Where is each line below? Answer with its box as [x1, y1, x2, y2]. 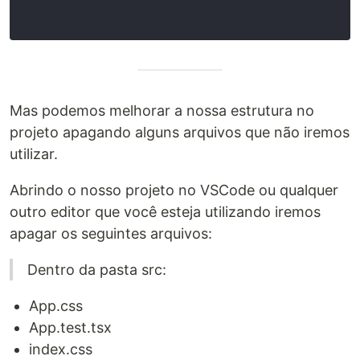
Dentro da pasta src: [27, 260, 166, 278]
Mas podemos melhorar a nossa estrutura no [10, 101, 314, 119]
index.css [29, 340, 92, 358]
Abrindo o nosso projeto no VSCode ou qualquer [10, 181, 338, 198]
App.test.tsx [29, 318, 112, 336]
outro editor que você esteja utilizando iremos [10, 202, 321, 220]
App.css [29, 297, 83, 314]
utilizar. [10, 145, 58, 162]
